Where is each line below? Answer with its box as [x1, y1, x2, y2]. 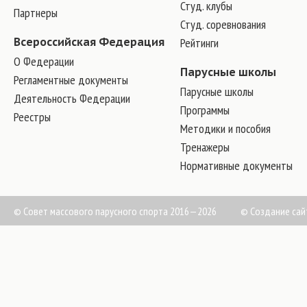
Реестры [14, 109, 51, 125]
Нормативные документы [180, 158, 293, 173]
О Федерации [14, 53, 74, 69]
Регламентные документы [14, 72, 128, 88]
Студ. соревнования [180, 16, 266, 32]
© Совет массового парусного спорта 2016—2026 [14, 204, 217, 218]
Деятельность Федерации [14, 90, 130, 106]
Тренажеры [180, 139, 230, 155]
